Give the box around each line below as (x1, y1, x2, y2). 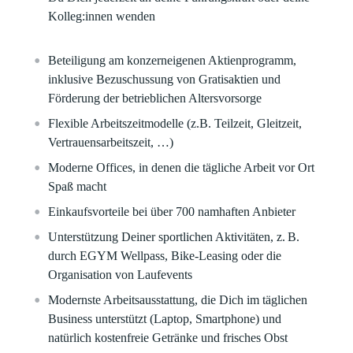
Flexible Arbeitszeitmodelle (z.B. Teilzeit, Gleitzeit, (48, 117, 303, 130)
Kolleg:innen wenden (48, 9, 156, 23)
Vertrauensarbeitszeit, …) (48, 136, 174, 149)
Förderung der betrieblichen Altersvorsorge (48, 91, 262, 105)
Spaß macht (48, 180, 107, 193)
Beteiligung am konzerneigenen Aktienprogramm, (48, 54, 297, 67)
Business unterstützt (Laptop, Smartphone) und (48, 312, 282, 325)
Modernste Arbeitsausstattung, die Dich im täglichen (48, 293, 308, 307)
